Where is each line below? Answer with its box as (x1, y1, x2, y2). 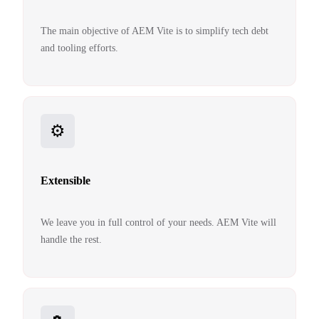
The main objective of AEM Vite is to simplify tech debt (41, 26, 268, 37)
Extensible (41, 174, 90, 187)
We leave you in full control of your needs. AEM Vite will (41, 217, 276, 228)
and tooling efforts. (41, 43, 118, 54)
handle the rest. (41, 234, 102, 245)
